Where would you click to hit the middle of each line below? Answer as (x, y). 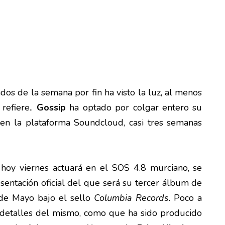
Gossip (51, 107)
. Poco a (186, 198)
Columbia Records (130, 198)
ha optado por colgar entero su (134, 107)
